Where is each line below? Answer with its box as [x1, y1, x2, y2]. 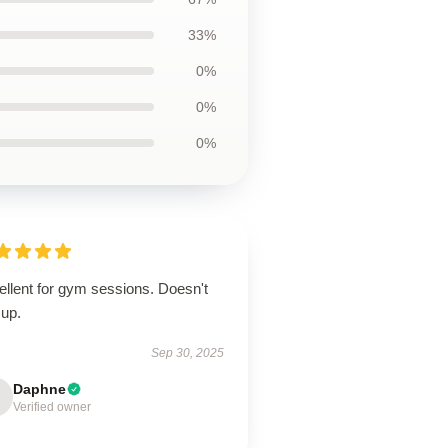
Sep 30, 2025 [150, 346, 224, 360]
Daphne [13, 381, 67, 397]
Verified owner [13, 400, 92, 414]
